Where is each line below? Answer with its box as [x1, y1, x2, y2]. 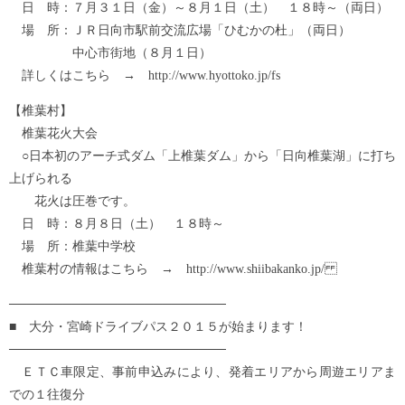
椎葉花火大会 [9, 126, 98, 140]
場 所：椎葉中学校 [9, 239, 136, 253]
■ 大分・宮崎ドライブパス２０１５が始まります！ [9, 319, 307, 334]
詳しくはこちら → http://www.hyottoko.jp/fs [9, 68, 280, 82]
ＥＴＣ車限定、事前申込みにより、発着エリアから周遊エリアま [9, 364, 396, 379]
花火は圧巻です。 [9, 193, 136, 208]
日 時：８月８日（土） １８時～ [9, 216, 224, 231]
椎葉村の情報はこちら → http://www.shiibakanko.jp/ [9, 261, 337, 276]
